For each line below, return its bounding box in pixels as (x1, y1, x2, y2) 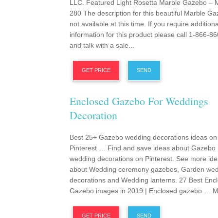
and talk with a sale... (70, 41, 134, 49)
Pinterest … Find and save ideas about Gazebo (70, 144, 216, 152)
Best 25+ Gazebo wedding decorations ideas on (70, 133, 217, 141)
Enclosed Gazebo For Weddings (70, 94, 208, 108)
